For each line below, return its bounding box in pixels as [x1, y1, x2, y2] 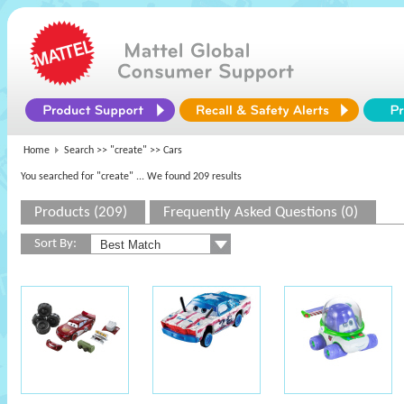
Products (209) [34, 205, 127, 220]
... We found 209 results [136, 171, 242, 182]
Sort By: [34, 237, 77, 251]
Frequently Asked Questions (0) [163, 205, 358, 220]
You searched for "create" [21, 171, 133, 182]
